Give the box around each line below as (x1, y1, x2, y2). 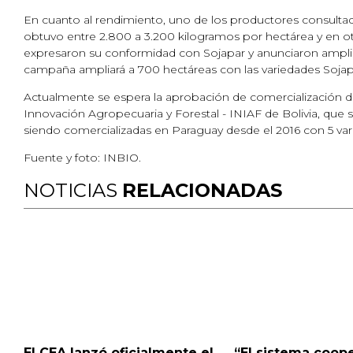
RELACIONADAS (122, 178, 282, 202)
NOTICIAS (24, 178, 122, 202)
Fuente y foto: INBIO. (24, 150, 141, 165)
